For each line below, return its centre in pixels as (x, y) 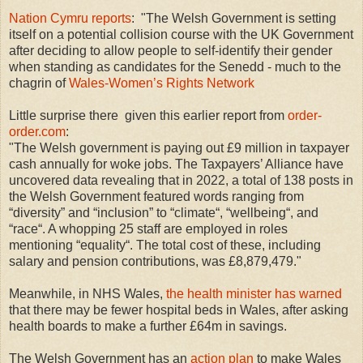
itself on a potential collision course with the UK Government (181, 34)
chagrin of (39, 83)
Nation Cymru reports (70, 18)
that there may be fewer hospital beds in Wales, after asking (179, 310)
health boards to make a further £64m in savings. (148, 326)
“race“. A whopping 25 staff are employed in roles (148, 228)
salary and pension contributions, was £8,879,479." (155, 261)
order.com (37, 131)
